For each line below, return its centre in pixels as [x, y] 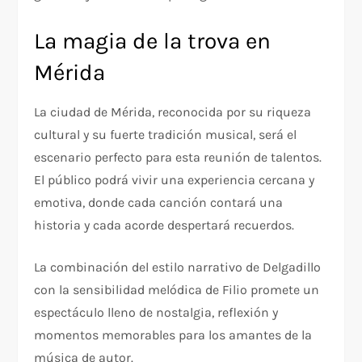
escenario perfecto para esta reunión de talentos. [178, 157]
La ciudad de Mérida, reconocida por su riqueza [173, 112]
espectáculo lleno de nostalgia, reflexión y [156, 312]
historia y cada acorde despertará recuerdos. [164, 225]
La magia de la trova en [153, 40]
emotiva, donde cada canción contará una [159, 202]
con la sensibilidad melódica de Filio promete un [177, 289]
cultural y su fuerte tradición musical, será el [166, 134]
